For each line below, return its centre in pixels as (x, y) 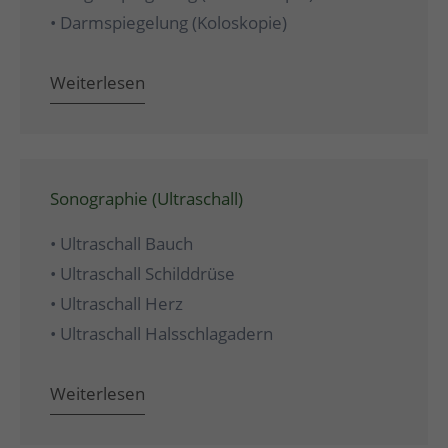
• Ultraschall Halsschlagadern (162, 333)
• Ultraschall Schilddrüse (143, 273)
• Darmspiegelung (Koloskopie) (169, 22)
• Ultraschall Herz (117, 303)
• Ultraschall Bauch (122, 243)
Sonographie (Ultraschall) (147, 198)
